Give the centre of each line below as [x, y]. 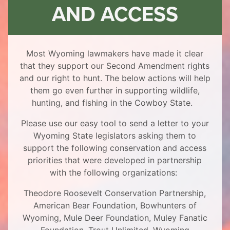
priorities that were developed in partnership [115, 160]
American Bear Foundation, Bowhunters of [115, 205]
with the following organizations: [115, 172]
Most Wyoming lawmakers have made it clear [115, 53]
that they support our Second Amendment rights [115, 66]
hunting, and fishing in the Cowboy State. [115, 103]
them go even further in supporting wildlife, [115, 90]
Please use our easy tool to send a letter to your [115, 123]
